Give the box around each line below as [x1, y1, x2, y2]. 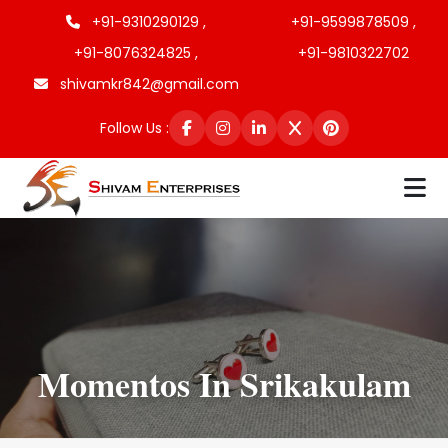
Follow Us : [99, 117, 169, 138]
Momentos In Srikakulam [37, 359, 411, 409]
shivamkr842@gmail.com [55, 74, 239, 94]
